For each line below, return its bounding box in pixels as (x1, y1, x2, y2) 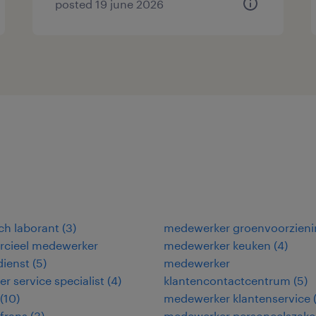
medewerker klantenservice (164, 291, 310, 305)
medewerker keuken (164, 238, 271, 252)
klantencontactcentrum (164, 274, 291, 287)
